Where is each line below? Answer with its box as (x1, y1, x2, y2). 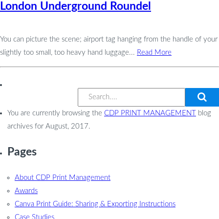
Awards (15, 187, 38, 195)
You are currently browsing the (7, 109, 104, 117)
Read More (137, 48, 172, 56)
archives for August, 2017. (7, 123, 90, 131)
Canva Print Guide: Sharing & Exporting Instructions (15, 200, 175, 208)
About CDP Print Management (15, 174, 110, 181)
